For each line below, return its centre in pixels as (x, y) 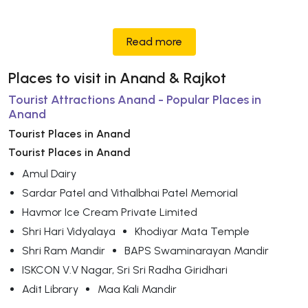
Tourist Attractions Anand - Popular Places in (135, 99)
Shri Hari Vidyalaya (69, 231)
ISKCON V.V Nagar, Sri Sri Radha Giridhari (125, 269)
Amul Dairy (49, 173)
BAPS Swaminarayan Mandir (197, 250)
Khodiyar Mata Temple (192, 231)
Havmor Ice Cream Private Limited (110, 212)
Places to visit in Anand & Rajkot (117, 78)
